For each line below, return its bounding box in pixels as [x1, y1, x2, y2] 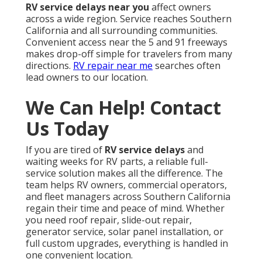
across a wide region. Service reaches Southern [26, 12, 232, 25]
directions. [26, 58, 73, 72]
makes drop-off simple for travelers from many [26, 47, 232, 60]
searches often [153, 58, 220, 72]
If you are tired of [26, 143, 105, 156]
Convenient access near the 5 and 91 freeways [26, 35, 227, 49]
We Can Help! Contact [26, 94, 221, 120]
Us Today [26, 115, 109, 141]
